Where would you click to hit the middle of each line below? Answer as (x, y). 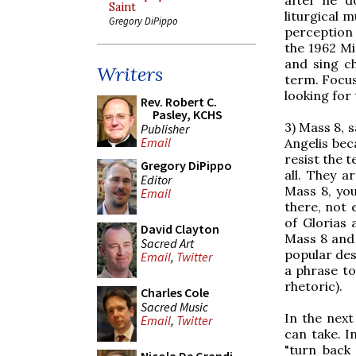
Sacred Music (174, 306)
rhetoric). (313, 286)
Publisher (165, 128)
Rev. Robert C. (179, 102)
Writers (130, 74)
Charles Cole (175, 292)
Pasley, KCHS (188, 114)
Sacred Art (167, 243)
